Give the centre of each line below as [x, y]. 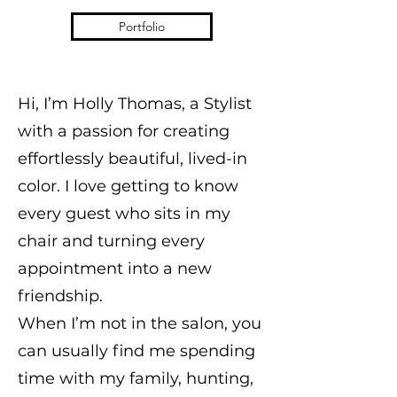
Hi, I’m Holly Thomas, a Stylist [135, 104]
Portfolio [142, 27]
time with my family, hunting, [136, 378]
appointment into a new [115, 269]
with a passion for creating [124, 131]
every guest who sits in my [124, 214]
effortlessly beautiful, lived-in [132, 159]
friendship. [60, 296]
